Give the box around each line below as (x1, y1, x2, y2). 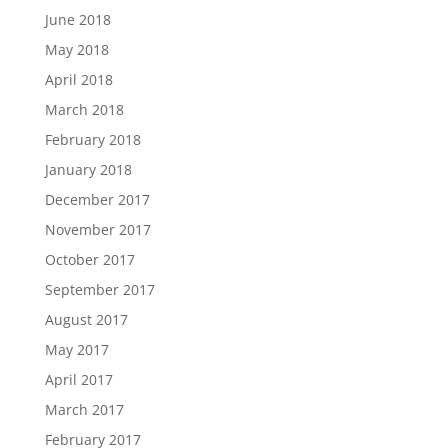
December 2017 (44, 190, 150, 209)
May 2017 (44, 340, 109, 359)
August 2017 (44, 310, 128, 329)
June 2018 (44, 10, 111, 29)
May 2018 (44, 40, 109, 59)
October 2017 (44, 250, 135, 269)
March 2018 (44, 100, 124, 119)
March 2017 (44, 400, 124, 419)
